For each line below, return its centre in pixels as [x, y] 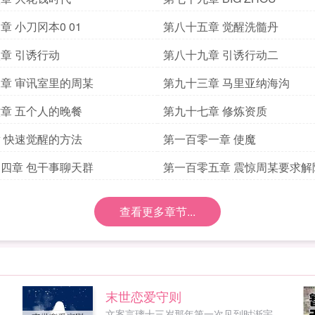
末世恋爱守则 [144, 296]
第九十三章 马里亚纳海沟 [226, 83]
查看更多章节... [157, 211]
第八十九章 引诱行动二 [221, 54]
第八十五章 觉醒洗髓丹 [221, 26]
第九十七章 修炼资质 [215, 111]
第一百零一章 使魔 [210, 139]
